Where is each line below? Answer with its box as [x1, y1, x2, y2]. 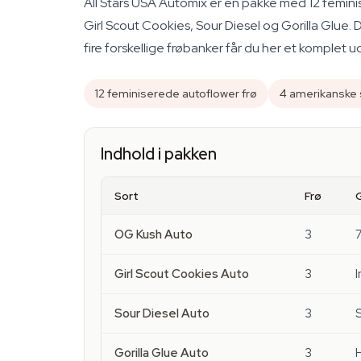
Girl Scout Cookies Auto [114, 266, 249, 282]
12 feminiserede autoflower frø [95, 86, 257, 101]
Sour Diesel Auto [114, 305, 210, 322]
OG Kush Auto [114, 226, 193, 243]
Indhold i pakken [101, 143, 217, 164]
